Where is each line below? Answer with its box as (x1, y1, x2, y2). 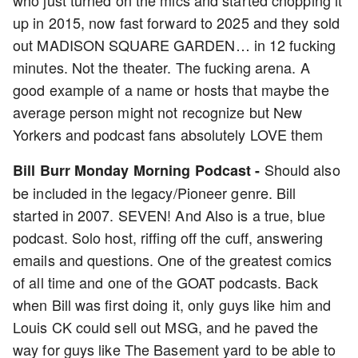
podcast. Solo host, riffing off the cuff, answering (13, 227, 324, 248)
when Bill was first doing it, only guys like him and (13, 294, 332, 315)
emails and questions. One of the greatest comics (13, 249, 332, 270)
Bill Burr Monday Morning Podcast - (13, 160, 265, 181)
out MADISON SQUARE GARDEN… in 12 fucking (13, 34, 336, 55)
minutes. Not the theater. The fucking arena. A (13, 57, 310, 78)
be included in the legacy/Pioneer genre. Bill (13, 182, 296, 203)
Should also (264, 159, 340, 180)
